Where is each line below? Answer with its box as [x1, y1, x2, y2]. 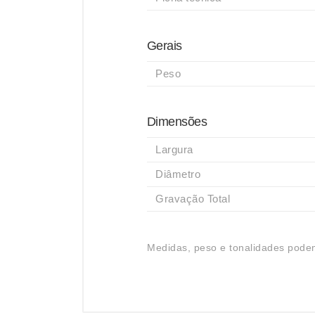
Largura [155, 143, 193, 155]
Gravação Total [155, 193, 230, 205]
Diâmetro [155, 168, 200, 180]
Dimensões [147, 115, 207, 129]
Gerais [147, 39, 182, 53]
